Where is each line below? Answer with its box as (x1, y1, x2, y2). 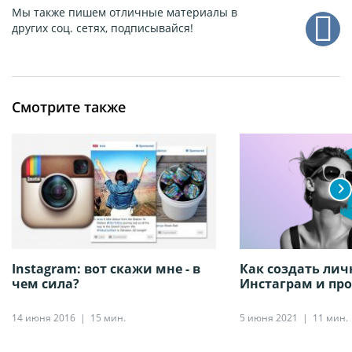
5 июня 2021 (240, 310, 298, 324)
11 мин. (313, 310, 348, 324)
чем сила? (12, 274, 79, 292)
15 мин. (90, 310, 126, 324)
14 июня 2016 (12, 310, 75, 324)
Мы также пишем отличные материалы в (12, 5, 237, 20)
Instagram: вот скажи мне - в (12, 259, 200, 277)
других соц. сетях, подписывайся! (12, 20, 193, 36)
